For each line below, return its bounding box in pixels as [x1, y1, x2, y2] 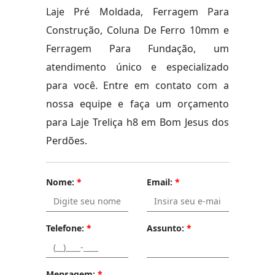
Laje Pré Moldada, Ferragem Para [45, 5, 230, 18]
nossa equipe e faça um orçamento [45, 97, 230, 110]
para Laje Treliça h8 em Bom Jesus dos [45, 115, 230, 129]
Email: [146, 176, 175, 188]
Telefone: [45, 222, 87, 234]
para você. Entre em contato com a [45, 79, 230, 92]
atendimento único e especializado [45, 60, 230, 74]
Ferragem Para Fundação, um [45, 42, 230, 55]
